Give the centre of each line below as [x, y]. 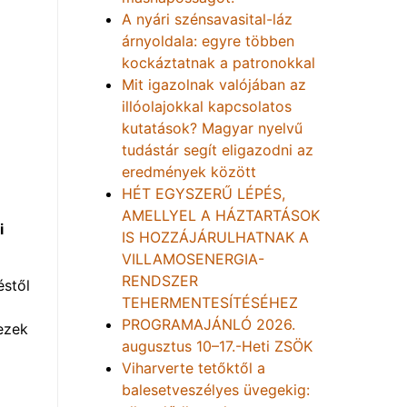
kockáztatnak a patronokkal [218, 63]
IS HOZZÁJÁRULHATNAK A [215, 237]
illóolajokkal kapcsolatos [207, 106]
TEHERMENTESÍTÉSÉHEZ [210, 303]
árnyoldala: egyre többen [208, 41]
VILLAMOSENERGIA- [193, 259]
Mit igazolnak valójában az [214, 84]
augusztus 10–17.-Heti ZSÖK [217, 346]
